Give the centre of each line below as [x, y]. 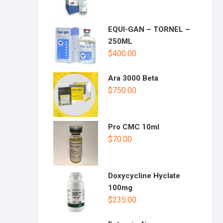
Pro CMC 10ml [134, 127]
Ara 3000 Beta [133, 78]
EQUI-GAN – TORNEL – [149, 29]
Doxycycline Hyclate [144, 176]
